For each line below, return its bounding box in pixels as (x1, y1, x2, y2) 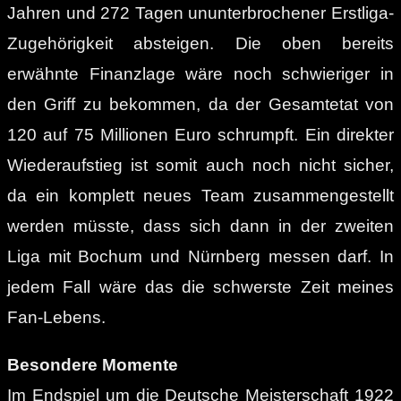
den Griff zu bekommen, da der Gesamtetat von (7, 94, 394, 114)
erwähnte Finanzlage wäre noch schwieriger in (7, 64, 394, 83)
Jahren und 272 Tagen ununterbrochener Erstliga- (7, 3, 394, 22)
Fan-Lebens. (7, 307, 106, 327)
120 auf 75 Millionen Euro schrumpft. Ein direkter (7, 124, 394, 144)
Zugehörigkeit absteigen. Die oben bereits (7, 33, 394, 53)
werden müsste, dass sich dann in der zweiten (7, 216, 394, 235)
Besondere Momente (7, 354, 178, 374)
